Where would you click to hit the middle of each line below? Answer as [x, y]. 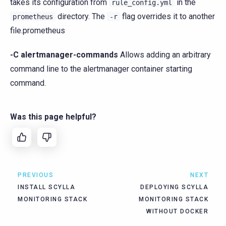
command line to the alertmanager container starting [101, 69]
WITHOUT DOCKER [177, 212]
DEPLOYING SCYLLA [174, 187]
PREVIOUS [36, 175]
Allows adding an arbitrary [164, 55]
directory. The [81, 17]
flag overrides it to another [167, 17]
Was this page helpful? [53, 117]
